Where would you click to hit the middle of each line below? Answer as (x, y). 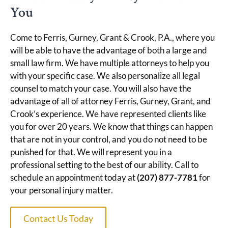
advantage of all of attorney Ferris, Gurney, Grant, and (110, 101)
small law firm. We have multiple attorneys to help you (110, 63)
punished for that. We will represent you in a (91, 152)
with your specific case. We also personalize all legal (105, 75)
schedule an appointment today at (74, 177)
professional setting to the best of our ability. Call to (104, 164)
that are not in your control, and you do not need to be (109, 139)
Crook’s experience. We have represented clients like (108, 113)
